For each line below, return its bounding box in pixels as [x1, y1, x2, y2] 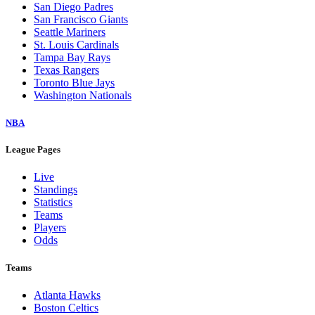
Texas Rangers [34, 63, 99, 76]
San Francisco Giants [34, 13, 128, 25]
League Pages [6, 143, 60, 155]
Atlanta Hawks [34, 289, 101, 302]
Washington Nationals [34, 89, 131, 101]
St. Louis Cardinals [34, 38, 119, 51]
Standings [34, 184, 77, 196]
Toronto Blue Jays [34, 76, 115, 89]
